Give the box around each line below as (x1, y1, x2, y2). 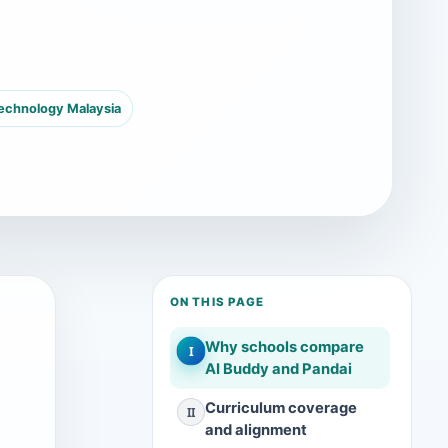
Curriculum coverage (204, 399, 357, 418)
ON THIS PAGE (169, 295, 265, 310)
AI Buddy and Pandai (204, 359, 352, 378)
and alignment (204, 421, 307, 440)
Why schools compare (204, 337, 364, 356)
